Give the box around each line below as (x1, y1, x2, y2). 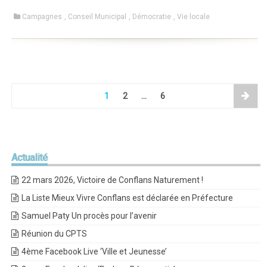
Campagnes (22, 13, 63, 21)
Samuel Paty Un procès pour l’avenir (21, 211, 157, 221)
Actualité (11, 152, 48, 164)
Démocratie (132, 13, 172, 21)
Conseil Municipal (68, 13, 127, 21)
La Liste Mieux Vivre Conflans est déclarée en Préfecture (21, 193, 234, 203)
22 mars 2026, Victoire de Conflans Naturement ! (21, 175, 204, 185)
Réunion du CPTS (21, 229, 88, 239)
